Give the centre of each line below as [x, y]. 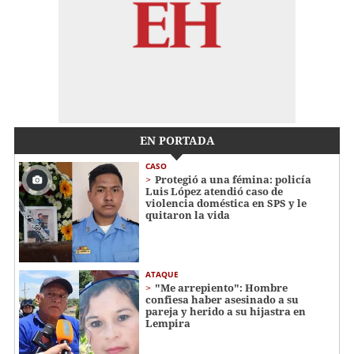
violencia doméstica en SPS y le [226, 203]
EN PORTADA [177, 140]
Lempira [168, 323]
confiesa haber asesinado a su [222, 299]
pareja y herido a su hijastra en [226, 311]
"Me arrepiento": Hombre [221, 287]
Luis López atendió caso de [214, 191]
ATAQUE [162, 274]
